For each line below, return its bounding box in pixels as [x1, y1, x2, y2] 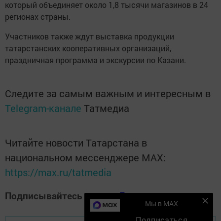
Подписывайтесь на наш [5, 189, 118, 202]
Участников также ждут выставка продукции [5, 31, 174, 41]
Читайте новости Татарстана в [5, 136, 147, 149]
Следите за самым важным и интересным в [5, 86, 211, 100]
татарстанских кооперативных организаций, [5, 42, 171, 53]
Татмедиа [84, 101, 129, 114]
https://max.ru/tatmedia [5, 165, 111, 179]
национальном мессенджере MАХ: [5, 150, 166, 164]
